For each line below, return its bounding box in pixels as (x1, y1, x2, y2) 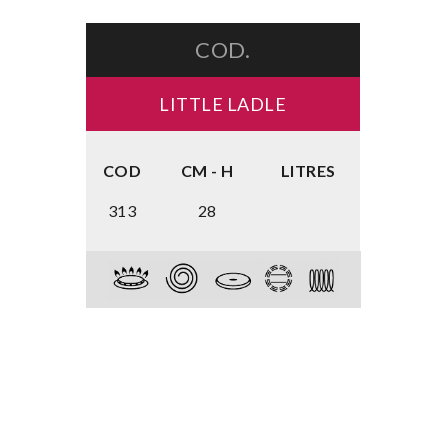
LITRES (280, 161, 336, 180)
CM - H (180, 161, 234, 180)
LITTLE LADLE (159, 93, 287, 115)
